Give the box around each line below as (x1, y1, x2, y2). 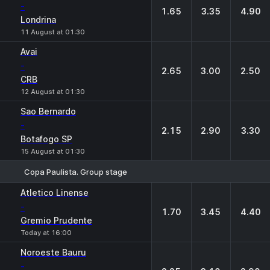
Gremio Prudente (20, 215, 92, 225)
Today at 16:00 (20, 228, 72, 237)
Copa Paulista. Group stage (24, 166, 127, 177)
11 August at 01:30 (20, 28, 85, 36)
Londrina (20, 14, 56, 25)
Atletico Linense (20, 187, 89, 198)
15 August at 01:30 (20, 147, 85, 155)
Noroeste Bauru (20, 247, 86, 257)
